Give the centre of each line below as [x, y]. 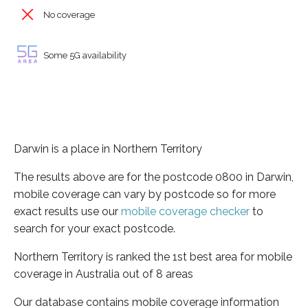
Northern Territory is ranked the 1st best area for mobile [153, 256]
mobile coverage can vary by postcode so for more [145, 194]
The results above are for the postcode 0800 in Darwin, [154, 177]
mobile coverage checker [185, 211]
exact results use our [67, 211]
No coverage [68, 15]
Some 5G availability [84, 55]
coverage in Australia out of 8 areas [103, 274]
